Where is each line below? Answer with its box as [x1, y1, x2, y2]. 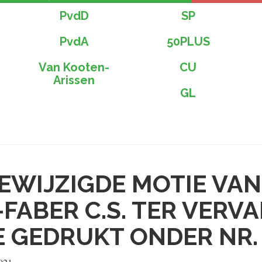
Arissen [53, 73, 95, 87]
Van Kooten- [39, 60, 109, 74]
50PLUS [166, 35, 210, 49]
